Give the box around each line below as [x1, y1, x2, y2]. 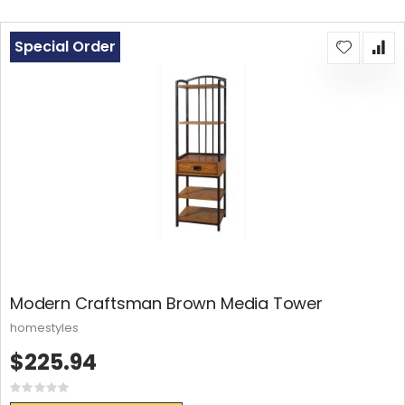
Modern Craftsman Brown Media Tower [10, 291, 323, 315]
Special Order [14, 36, 116, 58]
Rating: [39, 382, 79, 400]
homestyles [10, 318, 79, 336]
